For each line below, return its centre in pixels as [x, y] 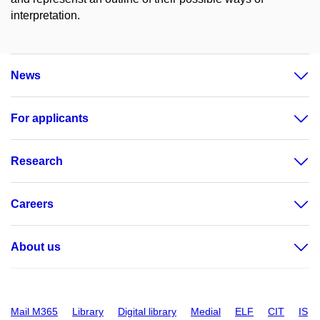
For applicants [50, 118]
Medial [206, 311]
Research [37, 161]
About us [36, 247]
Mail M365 [34, 311]
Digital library [147, 311]
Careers [32, 204]
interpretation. [45, 15]
